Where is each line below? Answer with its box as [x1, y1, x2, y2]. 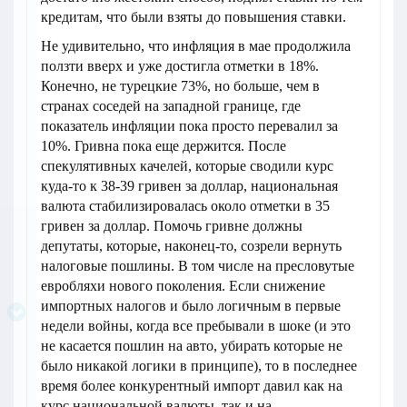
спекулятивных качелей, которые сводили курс [41, 158, 333, 174]
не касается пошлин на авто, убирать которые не [41, 338, 342, 354]
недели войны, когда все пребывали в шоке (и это [41, 318, 351, 334]
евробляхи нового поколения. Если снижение [41, 278, 325, 294]
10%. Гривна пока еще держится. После [41, 138, 286, 154]
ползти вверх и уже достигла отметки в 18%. [41, 58, 319, 74]
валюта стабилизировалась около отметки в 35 [41, 198, 330, 214]
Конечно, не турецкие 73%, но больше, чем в [41, 78, 320, 94]
